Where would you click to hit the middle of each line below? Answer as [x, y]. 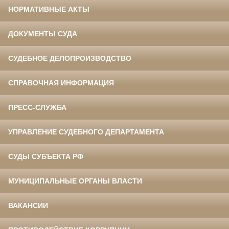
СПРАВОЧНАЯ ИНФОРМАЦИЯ [61, 83]
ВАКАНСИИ [28, 206]
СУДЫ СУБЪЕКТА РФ [46, 157]
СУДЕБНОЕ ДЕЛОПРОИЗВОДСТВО [70, 59]
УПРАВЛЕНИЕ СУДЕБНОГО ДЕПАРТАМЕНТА [86, 132]
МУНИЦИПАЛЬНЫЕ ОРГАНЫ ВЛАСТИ [75, 181]
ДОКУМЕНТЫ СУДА [43, 34]
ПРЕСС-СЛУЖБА [37, 108]
